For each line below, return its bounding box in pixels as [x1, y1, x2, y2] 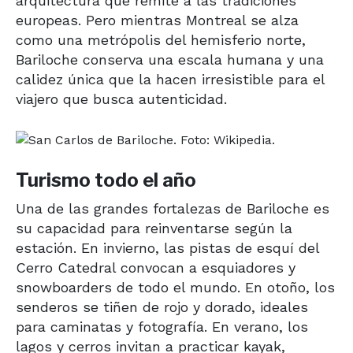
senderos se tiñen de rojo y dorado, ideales [16, 298, 308, 315]
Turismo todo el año [16, 168, 196, 191]
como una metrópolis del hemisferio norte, [16, 31, 306, 48]
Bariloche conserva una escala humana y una [16, 50, 324, 68]
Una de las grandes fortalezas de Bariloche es [16, 199, 329, 217]
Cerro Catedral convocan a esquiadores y [16, 258, 295, 276]
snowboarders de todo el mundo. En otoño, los [16, 278, 335, 295]
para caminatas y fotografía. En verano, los [16, 318, 308, 335]
